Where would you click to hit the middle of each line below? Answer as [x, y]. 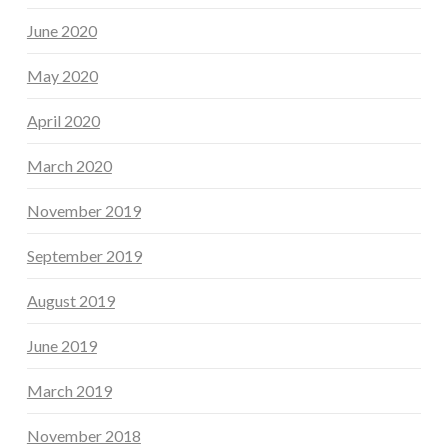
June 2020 [61, 30]
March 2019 [69, 390]
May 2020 [62, 75]
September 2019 [84, 255]
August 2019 [70, 300]
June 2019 [61, 345]
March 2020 [69, 165]
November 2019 [83, 210]
